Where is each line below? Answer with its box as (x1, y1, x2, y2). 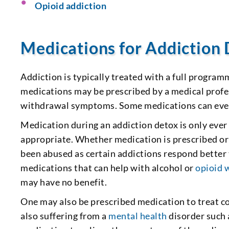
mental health (108, 210, 167, 221)
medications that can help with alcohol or (20, 162, 196, 173)
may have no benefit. (20, 176, 107, 188)
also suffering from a (20, 210, 109, 221)
